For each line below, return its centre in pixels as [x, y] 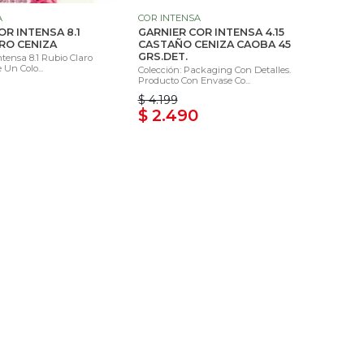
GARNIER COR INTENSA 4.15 [211, 32]
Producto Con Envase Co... [194, 81]
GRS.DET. [162, 57]
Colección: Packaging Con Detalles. [214, 70]
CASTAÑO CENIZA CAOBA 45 [214, 45]
